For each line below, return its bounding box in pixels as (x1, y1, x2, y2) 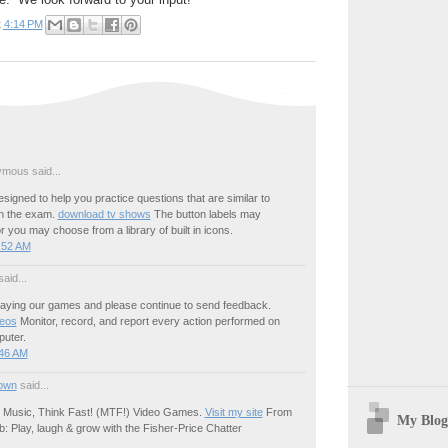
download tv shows (57, 208, 151, 221)
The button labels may (150, 208, 261, 221)
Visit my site (204, 406, 263, 419)
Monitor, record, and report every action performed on (16, 315, 280, 328)
